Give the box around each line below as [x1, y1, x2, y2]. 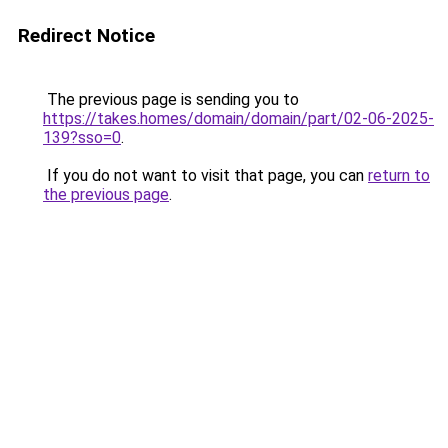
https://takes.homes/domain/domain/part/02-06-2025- [43, 109, 434, 128]
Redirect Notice [18, 24, 155, 47]
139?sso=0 [43, 128, 121, 147]
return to [368, 166, 430, 185]
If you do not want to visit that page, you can [43, 166, 368, 185]
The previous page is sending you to [43, 90, 299, 109]
